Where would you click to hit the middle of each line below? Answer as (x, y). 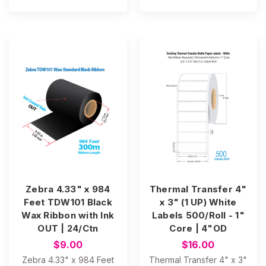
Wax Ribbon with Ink (68, 216)
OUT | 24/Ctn (68, 229)
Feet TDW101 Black (68, 202)
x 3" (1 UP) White (198, 202)
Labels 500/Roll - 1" (198, 216)
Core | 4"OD (198, 229)
